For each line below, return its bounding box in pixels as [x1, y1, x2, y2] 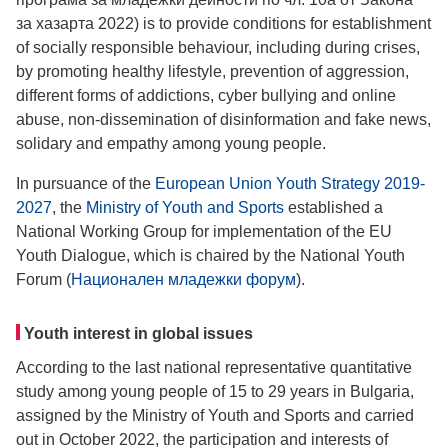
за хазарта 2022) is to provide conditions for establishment [16, 15, 431, 32]
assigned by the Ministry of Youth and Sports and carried [16, 407, 414, 424]
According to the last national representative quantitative [16, 359, 412, 376]
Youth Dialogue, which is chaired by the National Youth [16, 247, 405, 264]
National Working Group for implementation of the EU [16, 223, 392, 240]
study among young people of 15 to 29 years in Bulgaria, [16, 383, 414, 400]
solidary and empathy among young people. [16, 135, 326, 152]
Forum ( [16, 271, 71, 288]
